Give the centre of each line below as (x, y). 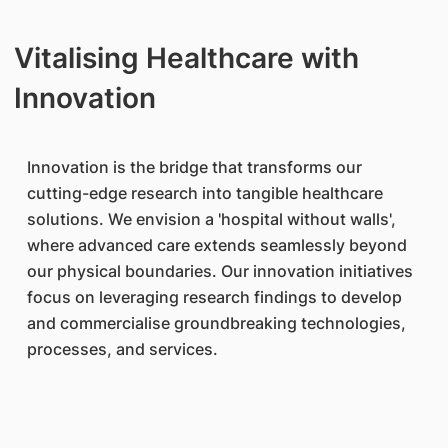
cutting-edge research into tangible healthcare (205, 193)
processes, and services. (122, 349)
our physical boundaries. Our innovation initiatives (220, 271)
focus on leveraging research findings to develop (214, 297)
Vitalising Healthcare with (186, 58)
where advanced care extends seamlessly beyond (217, 245)
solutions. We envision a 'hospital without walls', (211, 219)
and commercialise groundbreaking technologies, (216, 323)
